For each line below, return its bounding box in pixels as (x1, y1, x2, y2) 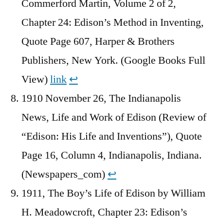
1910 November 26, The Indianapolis (21, 91, 181, 106)
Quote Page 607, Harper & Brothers (21, 35, 175, 49)
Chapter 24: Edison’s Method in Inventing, (21, 16, 204, 30)
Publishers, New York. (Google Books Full (21, 54, 205, 68)
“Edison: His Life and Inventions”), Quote (21, 129, 202, 144)
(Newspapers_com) (21, 167, 108, 182)
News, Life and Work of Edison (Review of (21, 110, 206, 125)
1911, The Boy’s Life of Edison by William (21, 186, 205, 200)
